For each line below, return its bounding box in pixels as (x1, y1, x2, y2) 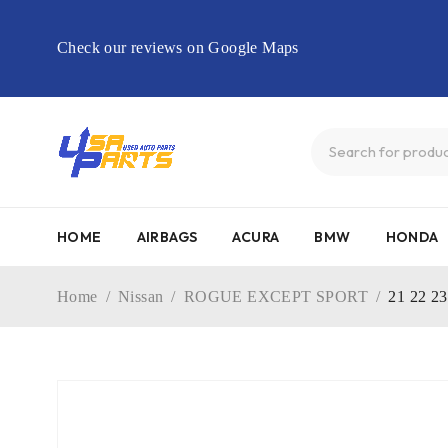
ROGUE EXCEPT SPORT (183, 288, 369, 306)
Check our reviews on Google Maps (57, 39, 299, 56)
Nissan (118, 288, 164, 306)
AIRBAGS (136, 228, 198, 247)
